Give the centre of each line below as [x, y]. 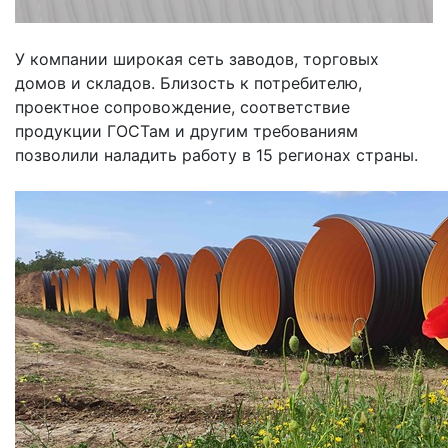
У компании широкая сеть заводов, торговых [197, 59]
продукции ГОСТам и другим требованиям [186, 131]
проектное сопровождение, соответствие [182, 107]
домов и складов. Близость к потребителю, [188, 83]
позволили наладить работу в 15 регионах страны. [216, 155]
